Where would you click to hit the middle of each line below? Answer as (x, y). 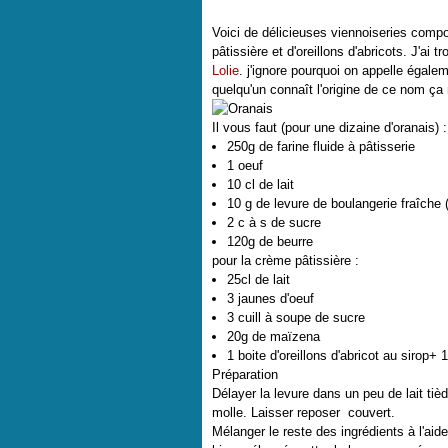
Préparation (245, 374)
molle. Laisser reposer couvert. (303, 412)
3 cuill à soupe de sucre (296, 317)
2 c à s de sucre (274, 222)
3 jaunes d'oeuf (270, 298)
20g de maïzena (273, 336)
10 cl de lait (260, 184)
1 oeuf (245, 165)
